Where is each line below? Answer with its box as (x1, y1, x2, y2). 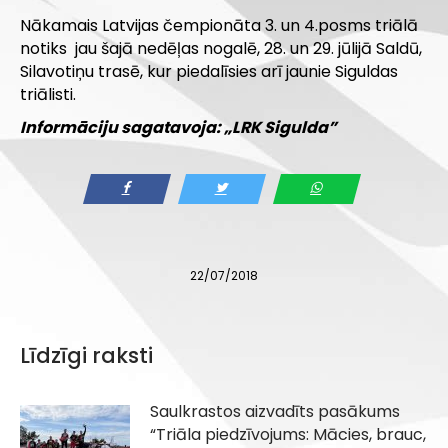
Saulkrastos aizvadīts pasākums (150, 400, 400, 424)
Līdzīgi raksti (20, 341, 153, 371)
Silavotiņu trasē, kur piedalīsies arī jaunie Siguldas (20, 60, 398, 84)
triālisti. (20, 83, 76, 107)
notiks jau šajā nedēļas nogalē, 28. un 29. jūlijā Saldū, (20, 37, 422, 61)
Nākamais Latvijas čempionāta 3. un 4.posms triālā (20, 14, 418, 38)
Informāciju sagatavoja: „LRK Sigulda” (20, 116, 337, 140)
